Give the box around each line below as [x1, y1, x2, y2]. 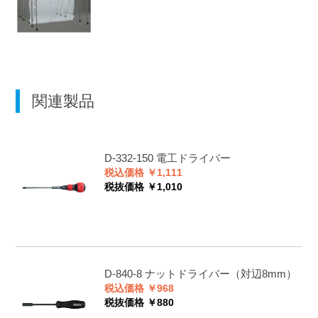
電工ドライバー [155, 151, 231, 164]
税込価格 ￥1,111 [104, 167, 182, 178]
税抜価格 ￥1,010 [104, 181, 182, 192]
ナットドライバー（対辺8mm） [144, 268, 297, 280]
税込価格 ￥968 [104, 283, 174, 295]
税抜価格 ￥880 [104, 297, 174, 309]
